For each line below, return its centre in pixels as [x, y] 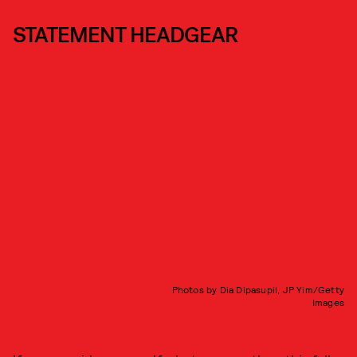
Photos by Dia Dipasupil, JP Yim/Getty [258, 289]
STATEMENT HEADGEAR [125, 35]
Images [328, 302]
